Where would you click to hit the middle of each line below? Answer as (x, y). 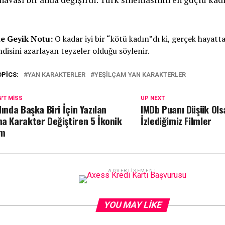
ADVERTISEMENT (133, 171)
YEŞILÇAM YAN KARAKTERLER (140, 75)
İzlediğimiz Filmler (177, 121)
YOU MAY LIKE (133, 205)
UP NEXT (153, 98)
